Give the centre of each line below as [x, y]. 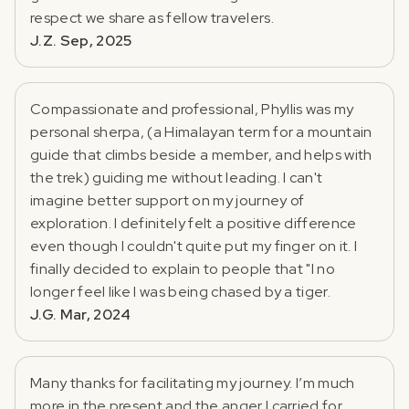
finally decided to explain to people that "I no [183, 268]
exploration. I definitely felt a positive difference [194, 223]
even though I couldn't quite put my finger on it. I [194, 246]
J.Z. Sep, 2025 [81, 40]
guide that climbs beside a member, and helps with [201, 154]
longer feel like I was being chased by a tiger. [181, 291]
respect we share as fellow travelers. [152, 17]
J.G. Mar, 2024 [81, 314]
